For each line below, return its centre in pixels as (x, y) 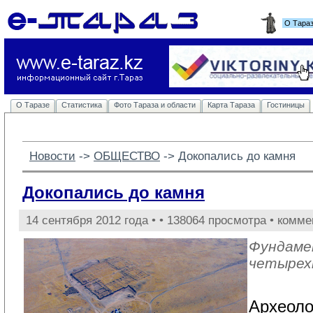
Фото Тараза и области (155, 105)
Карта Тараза (231, 105)
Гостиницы (286, 105)
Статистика (82, 105)
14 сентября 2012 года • (93, 220)
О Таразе (33, 105)
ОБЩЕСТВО (127, 156)
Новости (52, 156)
